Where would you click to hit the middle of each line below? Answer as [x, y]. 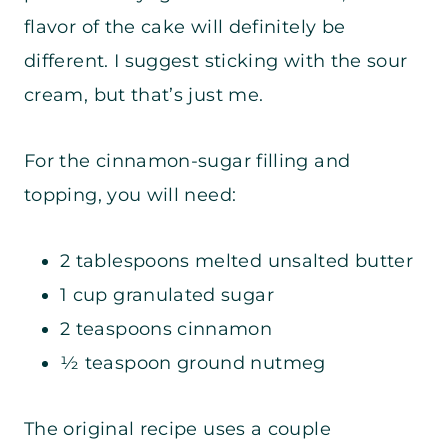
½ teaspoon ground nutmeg [193, 363]
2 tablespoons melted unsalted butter [236, 261]
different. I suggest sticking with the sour [216, 61]
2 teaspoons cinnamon [166, 329]
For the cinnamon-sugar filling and [187, 161]
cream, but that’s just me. [144, 95]
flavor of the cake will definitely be [185, 27]
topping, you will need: [130, 195]
